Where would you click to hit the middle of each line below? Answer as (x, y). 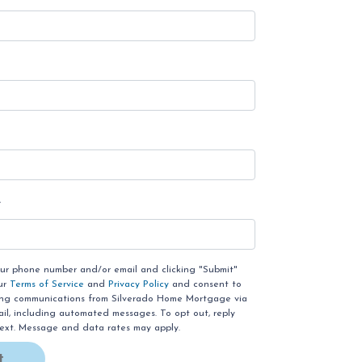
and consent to (206, 284)
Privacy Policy (139, 284)
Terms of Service (47, 284)
